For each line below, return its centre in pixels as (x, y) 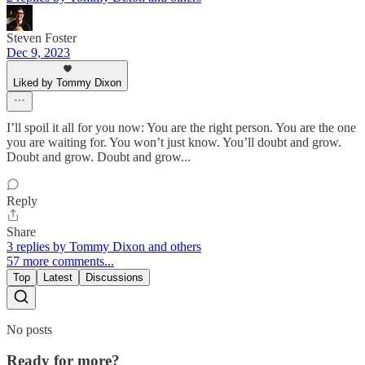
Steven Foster (42, 37)
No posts (29, 329)
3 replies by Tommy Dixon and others (104, 246)
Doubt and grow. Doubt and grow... (99, 156)
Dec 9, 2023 (38, 52)
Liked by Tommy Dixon (67, 82)
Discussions (114, 277)
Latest (58, 277)
